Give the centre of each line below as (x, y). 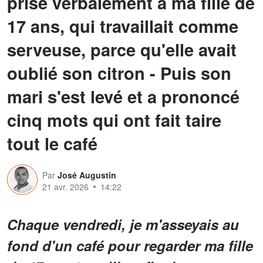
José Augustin (87, 175)
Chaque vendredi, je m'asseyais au (123, 224)
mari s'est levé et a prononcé (123, 96)
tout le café (52, 143)
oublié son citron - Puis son (119, 73)
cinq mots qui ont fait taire (114, 119)
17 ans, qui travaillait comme (123, 26)
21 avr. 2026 (65, 186)
